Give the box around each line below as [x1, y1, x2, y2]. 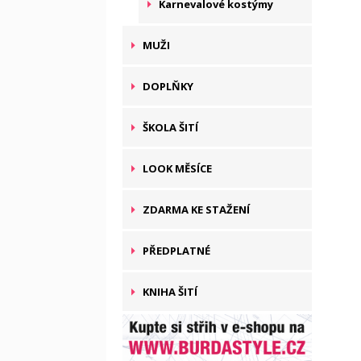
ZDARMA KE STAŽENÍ [143, 202, 250, 217]
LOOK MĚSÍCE [143, 161, 212, 176]
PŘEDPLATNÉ [143, 243, 210, 258]
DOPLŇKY [143, 79, 193, 93]
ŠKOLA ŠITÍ [143, 120, 198, 135]
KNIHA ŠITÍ [143, 284, 197, 299]
